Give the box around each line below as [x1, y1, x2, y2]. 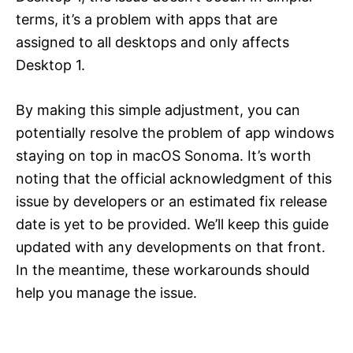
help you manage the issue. [16, 284, 197, 301]
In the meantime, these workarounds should [16, 261, 310, 278]
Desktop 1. [16, 56, 85, 73]
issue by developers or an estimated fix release [16, 192, 327, 210]
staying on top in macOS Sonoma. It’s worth [16, 147, 311, 164]
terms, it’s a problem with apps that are [16, 10, 277, 28]
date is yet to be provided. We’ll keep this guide [16, 215, 329, 232]
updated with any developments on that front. [16, 238, 325, 255]
